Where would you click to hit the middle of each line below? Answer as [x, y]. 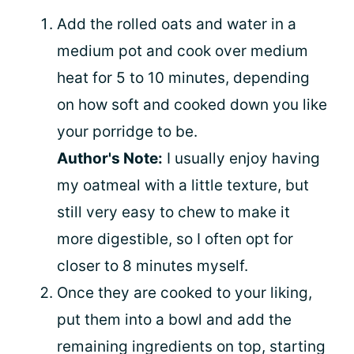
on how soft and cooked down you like [192, 104]
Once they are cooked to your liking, [185, 292]
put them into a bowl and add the [174, 319]
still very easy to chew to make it [173, 212]
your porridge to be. [127, 131]
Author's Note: [110, 158]
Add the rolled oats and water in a [177, 24]
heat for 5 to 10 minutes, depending [183, 77]
